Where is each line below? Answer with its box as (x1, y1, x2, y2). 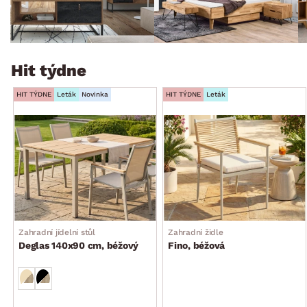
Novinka (82, 90, 108, 98)
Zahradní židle (168, 227, 223, 237)
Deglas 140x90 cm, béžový (19, 239, 138, 251)
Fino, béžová (168, 239, 225, 251)
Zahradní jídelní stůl (19, 227, 95, 237)
